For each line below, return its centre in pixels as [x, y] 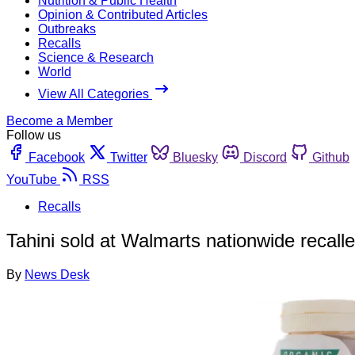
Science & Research [96, 57]
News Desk [57, 274]
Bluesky [195, 157]
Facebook [57, 157]
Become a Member [59, 120]
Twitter [129, 157]
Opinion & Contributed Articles [123, 14]
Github [331, 157]
